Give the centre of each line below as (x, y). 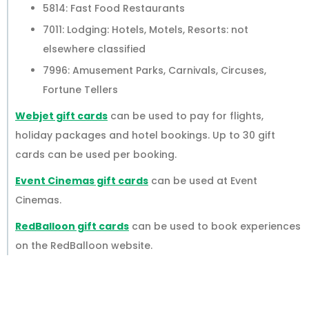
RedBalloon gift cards (72, 227)
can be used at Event (203, 181)
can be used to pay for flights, (186, 116)
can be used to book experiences (215, 227)
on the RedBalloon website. (84, 246)
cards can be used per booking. (96, 155)
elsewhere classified (94, 49)
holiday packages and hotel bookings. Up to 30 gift (145, 136)
